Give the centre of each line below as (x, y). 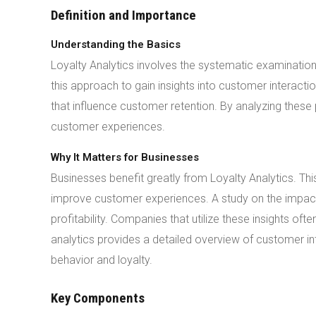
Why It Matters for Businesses (125, 157)
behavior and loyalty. (102, 260)
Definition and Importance (123, 15)
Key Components (98, 298)
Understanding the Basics (116, 44)
